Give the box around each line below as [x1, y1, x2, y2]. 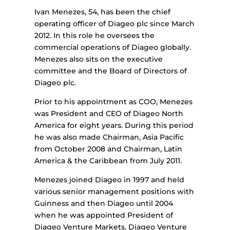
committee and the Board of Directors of [34, 66, 187, 76]
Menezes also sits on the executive [34, 54, 163, 64]
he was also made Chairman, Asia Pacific [34, 132, 184, 142]
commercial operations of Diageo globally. [34, 43, 191, 52]
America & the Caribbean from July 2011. [34, 156, 182, 166]
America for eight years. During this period [34, 121, 194, 130]
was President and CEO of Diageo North [34, 109, 184, 119]
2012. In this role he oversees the [34, 31, 155, 41]
